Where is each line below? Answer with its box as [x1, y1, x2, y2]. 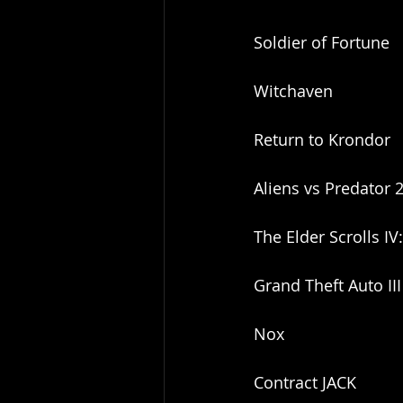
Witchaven [254, 80, 333, 103]
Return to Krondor [254, 129, 390, 151]
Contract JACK [254, 372, 356, 394]
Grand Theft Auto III [254, 274, 401, 297]
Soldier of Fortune [254, 31, 390, 54]
